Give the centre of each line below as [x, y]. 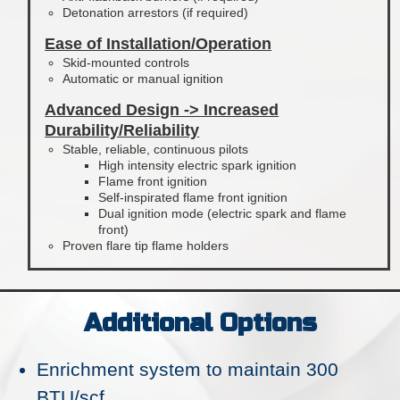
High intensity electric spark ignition [198, 165]
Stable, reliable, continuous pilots [156, 149]
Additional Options [200, 323]
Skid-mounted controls [126, 62]
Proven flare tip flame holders [146, 246]
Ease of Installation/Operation [158, 44]
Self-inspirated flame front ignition [193, 197]
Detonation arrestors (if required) [156, 12]
